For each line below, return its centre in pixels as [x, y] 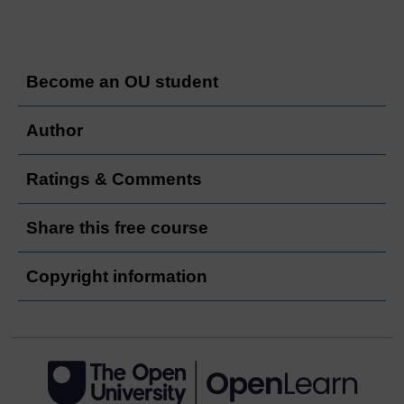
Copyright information [117, 276]
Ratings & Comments [114, 179]
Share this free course [117, 227]
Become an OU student [122, 81]
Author [55, 130]
